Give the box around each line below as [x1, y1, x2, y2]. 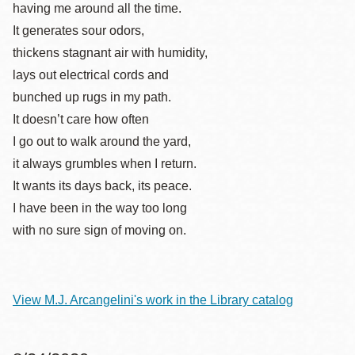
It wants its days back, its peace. [13, 179, 192, 193]
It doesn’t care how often [13, 113, 149, 126]
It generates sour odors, [13, 24, 144, 37]
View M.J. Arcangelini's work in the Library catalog [13, 293, 293, 307]
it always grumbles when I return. [13, 157, 197, 170]
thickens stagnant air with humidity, [13, 46, 208, 59]
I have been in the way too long [13, 201, 187, 215]
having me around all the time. [13, 2, 181, 15]
